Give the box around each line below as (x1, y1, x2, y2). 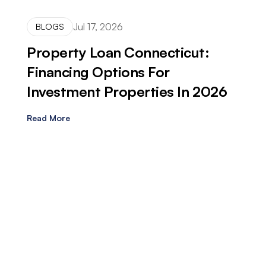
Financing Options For (27, 63, 170, 81)
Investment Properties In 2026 (27, 83, 227, 101)
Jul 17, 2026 (73, 20, 123, 33)
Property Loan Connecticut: (27, 43, 210, 62)
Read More (27, 113, 70, 123)
